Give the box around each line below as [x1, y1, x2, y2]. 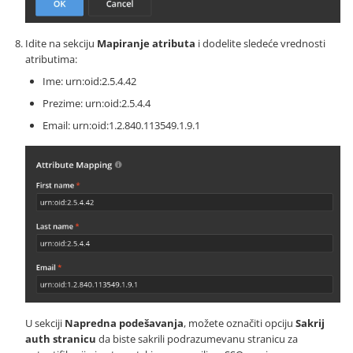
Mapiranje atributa [97, 36, 195, 51]
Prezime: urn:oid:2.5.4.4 [43, 96, 150, 111]
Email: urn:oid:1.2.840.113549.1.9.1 [43, 118, 200, 133]
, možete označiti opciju [184, 316, 295, 331]
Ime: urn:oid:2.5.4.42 [43, 74, 136, 89]
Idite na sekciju [25, 36, 97, 51]
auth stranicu [25, 332, 96, 347]
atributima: [25, 52, 77, 67]
